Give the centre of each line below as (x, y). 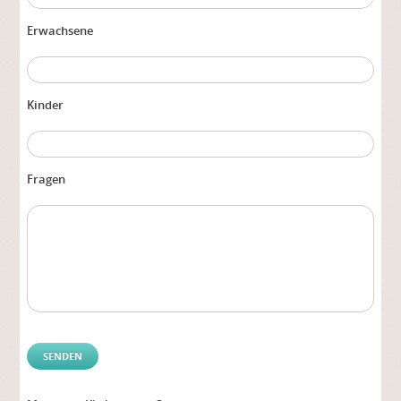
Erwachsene (60, 31)
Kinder (46, 105)
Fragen (47, 179)
